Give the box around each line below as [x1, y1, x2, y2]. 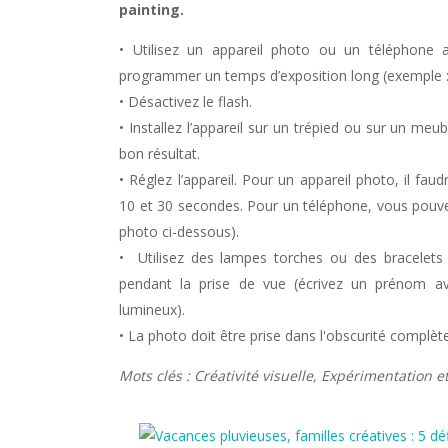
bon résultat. [119, 144, 200, 163]
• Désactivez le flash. [119, 92, 252, 111]
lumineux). [119, 300, 185, 319]
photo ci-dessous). [119, 222, 239, 241]
